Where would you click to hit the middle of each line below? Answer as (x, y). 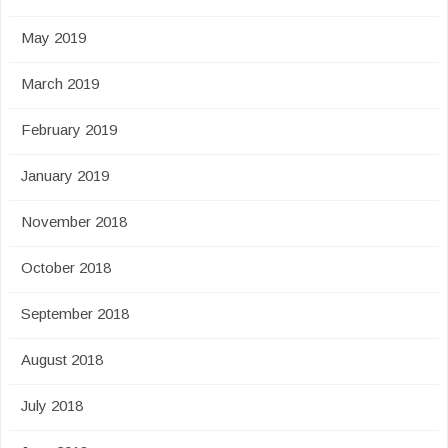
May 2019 (53, 37)
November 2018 (74, 221)
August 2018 (62, 359)
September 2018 (75, 313)
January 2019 (65, 175)
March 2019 (60, 83)
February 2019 (69, 129)
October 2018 (66, 267)
